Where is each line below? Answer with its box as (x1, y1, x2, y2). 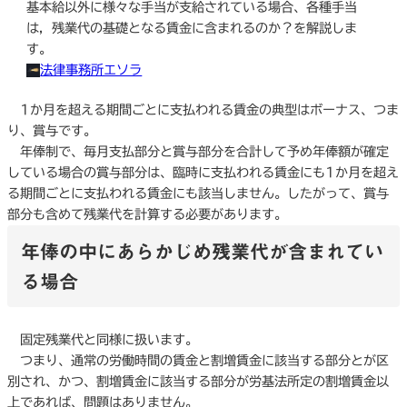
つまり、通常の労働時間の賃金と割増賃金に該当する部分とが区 (7, 354, 389, 368)
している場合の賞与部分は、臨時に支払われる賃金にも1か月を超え (7, 166, 399, 180)
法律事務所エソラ (40, 63, 143, 76)
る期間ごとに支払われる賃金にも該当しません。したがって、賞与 (7, 187, 389, 201)
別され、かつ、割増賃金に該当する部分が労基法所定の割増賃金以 (7, 375, 389, 389)
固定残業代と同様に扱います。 (7, 333, 198, 347)
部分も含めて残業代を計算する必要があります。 (7, 208, 287, 222)
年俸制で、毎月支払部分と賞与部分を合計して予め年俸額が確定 (7, 145, 389, 159)
